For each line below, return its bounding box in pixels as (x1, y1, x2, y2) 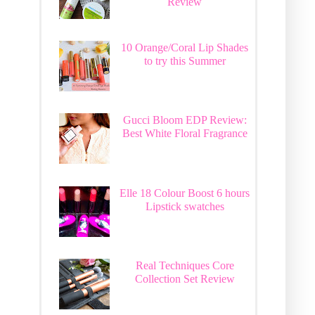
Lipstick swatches (145, 200, 224, 212)
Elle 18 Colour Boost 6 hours (120, 186, 250, 199)
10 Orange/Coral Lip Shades (121, 41, 249, 54)
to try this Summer (143, 55, 226, 67)
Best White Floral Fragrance (122, 127, 247, 140)
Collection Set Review (134, 273, 235, 285)
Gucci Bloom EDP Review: (122, 114, 247, 127)
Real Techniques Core (135, 259, 234, 272)
